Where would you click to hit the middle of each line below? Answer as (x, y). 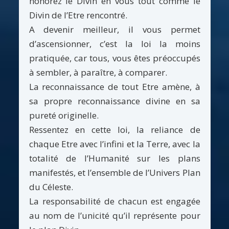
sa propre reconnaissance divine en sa (114, 101)
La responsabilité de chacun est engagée (114, 201)
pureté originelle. (64, 115)
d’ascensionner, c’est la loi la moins (114, 43)
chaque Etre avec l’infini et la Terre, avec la (114, 144)
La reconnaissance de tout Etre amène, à (114, 86)
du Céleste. (51, 187)
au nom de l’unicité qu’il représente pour (114, 215)
